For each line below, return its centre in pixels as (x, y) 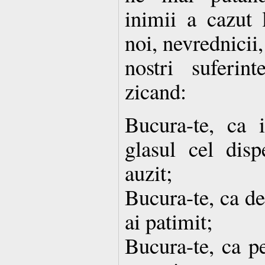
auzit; (148, 172)
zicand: (156, 91)
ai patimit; (169, 221)
